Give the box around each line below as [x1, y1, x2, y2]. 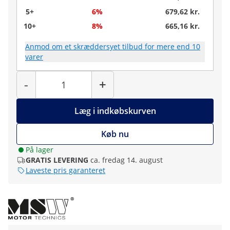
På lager [26, 145, 53, 155]
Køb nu [101, 128, 129, 140]
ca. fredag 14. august [90, 155, 163, 165]
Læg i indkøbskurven [74, 105, 156, 117]
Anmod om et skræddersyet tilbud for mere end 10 [25, 42, 200, 51]
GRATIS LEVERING [26, 155, 88, 165]
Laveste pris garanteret [26, 165, 105, 175]
